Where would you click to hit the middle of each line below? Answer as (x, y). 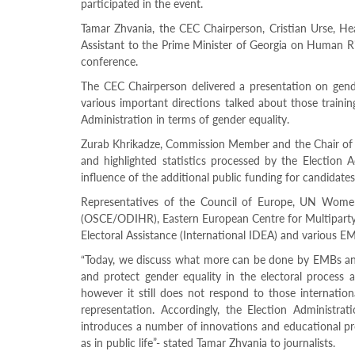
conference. (109, 61)
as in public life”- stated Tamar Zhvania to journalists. (208, 343)
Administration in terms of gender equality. (185, 119)
